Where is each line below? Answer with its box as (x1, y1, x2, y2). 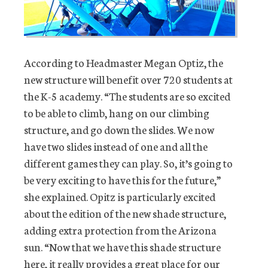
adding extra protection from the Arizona (24, 222, 217, 238)
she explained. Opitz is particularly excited (24, 188, 215, 205)
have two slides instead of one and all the (24, 138, 208, 154)
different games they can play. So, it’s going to (24, 155, 233, 171)
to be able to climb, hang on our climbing (24, 105, 209, 121)
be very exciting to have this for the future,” (24, 172, 221, 188)
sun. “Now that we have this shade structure (24, 239, 221, 255)
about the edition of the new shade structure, (24, 205, 226, 221)
